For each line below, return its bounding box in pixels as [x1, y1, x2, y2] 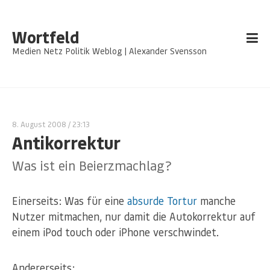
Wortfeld [12, 27, 79, 48]
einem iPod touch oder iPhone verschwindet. [12, 225, 219, 239]
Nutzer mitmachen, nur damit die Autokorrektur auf [12, 210, 256, 224]
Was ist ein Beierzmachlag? [12, 157, 172, 174]
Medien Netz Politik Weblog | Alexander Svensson [12, 45, 207, 57]
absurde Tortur [127, 194, 197, 208]
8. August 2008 [12, 119, 66, 129]
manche [197, 194, 236, 208]
